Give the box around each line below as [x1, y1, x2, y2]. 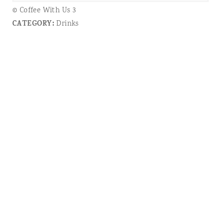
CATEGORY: [12, 18, 55, 31]
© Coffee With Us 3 [12, 5, 76, 17]
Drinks [54, 19, 79, 30]
